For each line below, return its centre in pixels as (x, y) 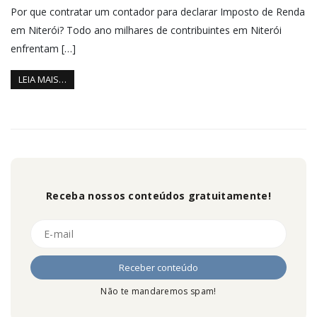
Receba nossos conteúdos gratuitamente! (158, 196)
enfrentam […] (43, 49)
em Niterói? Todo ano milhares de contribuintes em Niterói (146, 30)
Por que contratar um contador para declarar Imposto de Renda (158, 12)
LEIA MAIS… (42, 80)
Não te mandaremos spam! (158, 292)
